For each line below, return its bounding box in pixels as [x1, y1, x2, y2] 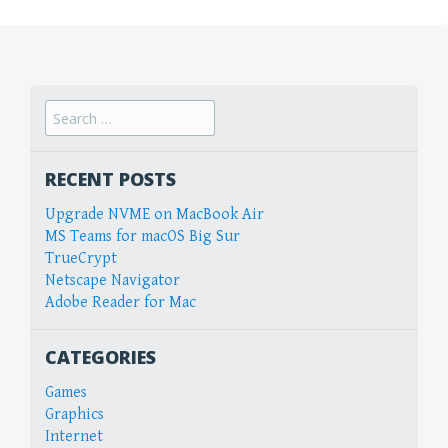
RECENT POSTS [45, 166, 176, 191]
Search [44, 100, 90, 120]
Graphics [45, 404, 104, 424]
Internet [45, 426, 103, 446]
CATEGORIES [45, 344, 156, 369]
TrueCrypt [45, 248, 117, 268]
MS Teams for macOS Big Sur [45, 226, 240, 246]
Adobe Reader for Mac [45, 292, 196, 312]
